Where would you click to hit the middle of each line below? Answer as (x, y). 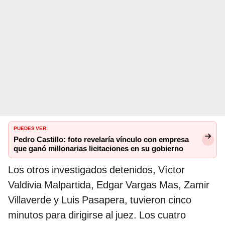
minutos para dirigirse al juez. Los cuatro (97, 215)
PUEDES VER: (31, 128)
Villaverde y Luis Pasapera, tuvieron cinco (100, 200)
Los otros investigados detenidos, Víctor (96, 170)
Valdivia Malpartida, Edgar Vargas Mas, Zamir (109, 185)
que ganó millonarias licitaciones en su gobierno (98, 149)
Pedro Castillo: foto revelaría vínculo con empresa (101, 140)
